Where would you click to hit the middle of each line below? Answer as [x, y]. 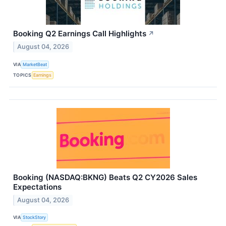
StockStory [35, 217]
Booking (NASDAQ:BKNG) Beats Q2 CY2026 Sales [105, 178]
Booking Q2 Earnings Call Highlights [80, 34]
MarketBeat [35, 64]
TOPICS [22, 75]
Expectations [37, 187]
